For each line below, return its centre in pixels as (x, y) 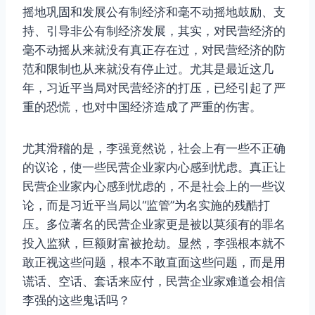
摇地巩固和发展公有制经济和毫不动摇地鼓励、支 (154, 12)
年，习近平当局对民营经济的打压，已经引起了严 (154, 88)
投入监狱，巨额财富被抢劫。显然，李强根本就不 (154, 244)
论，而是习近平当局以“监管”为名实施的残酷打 (146, 206)
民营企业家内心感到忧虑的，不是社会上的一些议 (154, 187)
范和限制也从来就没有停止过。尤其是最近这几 (148, 69)
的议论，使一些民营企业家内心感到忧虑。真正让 (154, 168)
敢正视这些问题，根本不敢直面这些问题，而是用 (154, 263)
